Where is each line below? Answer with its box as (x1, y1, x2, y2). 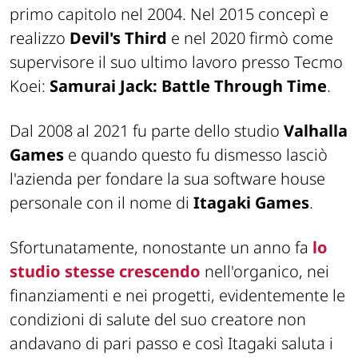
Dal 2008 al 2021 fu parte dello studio (10, 119, 284, 141)
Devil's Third (70, 26, 167, 49)
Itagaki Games (193, 191, 309, 213)
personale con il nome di (10, 191, 193, 213)
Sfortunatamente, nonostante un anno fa (10, 236, 312, 258)
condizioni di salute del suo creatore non (10, 308, 306, 330)
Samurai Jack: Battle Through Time (50, 74, 327, 97)
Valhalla (284, 119, 348, 141)
